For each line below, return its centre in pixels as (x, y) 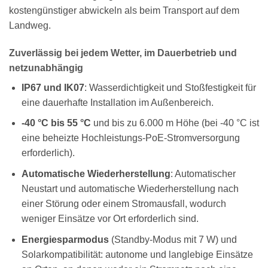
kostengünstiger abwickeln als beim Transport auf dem (124, 11)
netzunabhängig (46, 68)
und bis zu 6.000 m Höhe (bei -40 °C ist (175, 123)
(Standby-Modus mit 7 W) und (173, 239)
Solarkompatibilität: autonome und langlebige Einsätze (137, 254)
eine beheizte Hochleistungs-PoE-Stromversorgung (130, 138)
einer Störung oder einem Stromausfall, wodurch (124, 204)
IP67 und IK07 (53, 87)
